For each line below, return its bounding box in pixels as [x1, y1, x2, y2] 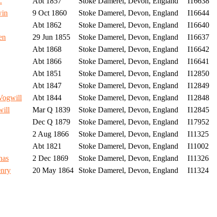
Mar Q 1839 [31, 106, 70, 114]
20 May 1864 [31, 166, 74, 175]
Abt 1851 [31, 69, 62, 78]
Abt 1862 [31, 21, 62, 30]
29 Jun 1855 [31, 33, 70, 42]
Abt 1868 [31, 45, 62, 54]
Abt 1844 [31, 93, 62, 102]
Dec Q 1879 [31, 118, 70, 126]
